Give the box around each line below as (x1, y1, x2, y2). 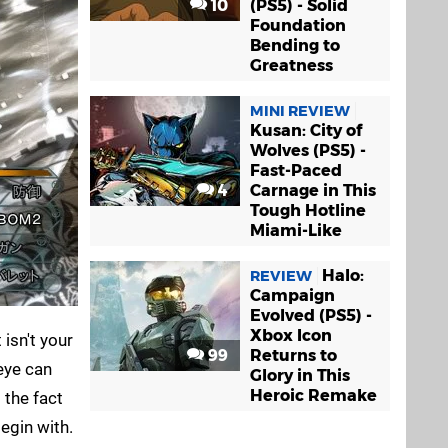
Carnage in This (250, 181, 376, 200)
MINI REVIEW (250, 102, 350, 120)
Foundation (250, 16, 346, 35)
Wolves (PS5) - (250, 141, 366, 160)
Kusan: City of (250, 121, 362, 140)
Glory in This (250, 366, 350, 385)
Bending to (250, 36, 340, 55)
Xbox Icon (250, 326, 332, 345)
